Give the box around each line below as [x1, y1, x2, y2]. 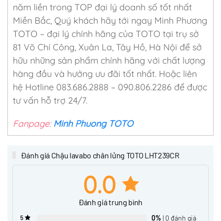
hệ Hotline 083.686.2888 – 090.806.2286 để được [13, 81, 207, 93]
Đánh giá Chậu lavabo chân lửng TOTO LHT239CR [19, 150, 180, 160]
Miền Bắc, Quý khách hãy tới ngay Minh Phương [13, 14, 207, 26]
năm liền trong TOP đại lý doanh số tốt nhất [13, 1, 192, 13]
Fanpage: [13, 117, 53, 129]
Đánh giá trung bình [78, 197, 143, 207]
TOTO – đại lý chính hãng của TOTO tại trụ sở [13, 28, 199, 39]
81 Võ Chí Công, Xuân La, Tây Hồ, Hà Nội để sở [13, 41, 202, 53]
